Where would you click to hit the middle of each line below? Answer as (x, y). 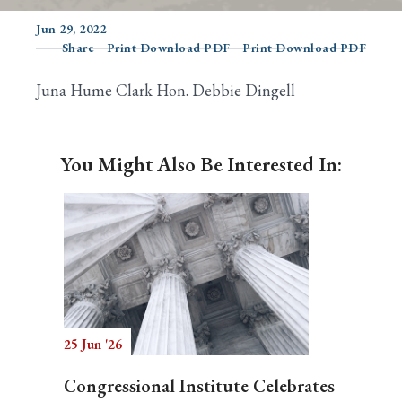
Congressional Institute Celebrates (199, 386)
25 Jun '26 (93, 344)
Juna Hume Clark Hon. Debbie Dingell (166, 90)
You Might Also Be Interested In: (201, 164)
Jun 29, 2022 (71, 29)
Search (59, 69)
